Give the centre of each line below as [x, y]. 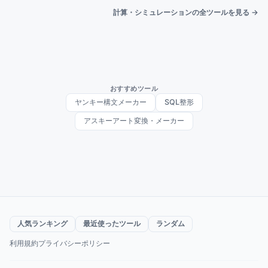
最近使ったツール [112, 223]
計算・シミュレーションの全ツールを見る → [186, 12]
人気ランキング [42, 223]
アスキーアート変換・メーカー [134, 120]
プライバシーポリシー [74, 243]
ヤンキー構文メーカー [110, 102]
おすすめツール [134, 88]
